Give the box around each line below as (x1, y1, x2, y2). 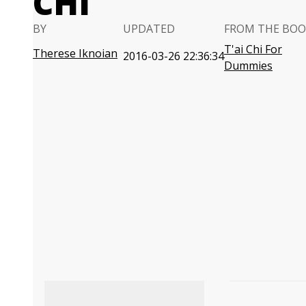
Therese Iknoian (33, 46, 117, 61)
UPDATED (123, 21, 175, 36)
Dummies (224, 58, 273, 73)
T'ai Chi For (224, 42, 282, 57)
